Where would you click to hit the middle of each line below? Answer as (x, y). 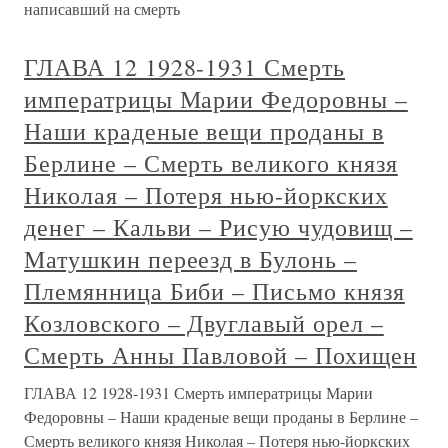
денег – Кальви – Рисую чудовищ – (218, 227)
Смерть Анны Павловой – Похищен (220, 355)
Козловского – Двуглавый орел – (204, 323)
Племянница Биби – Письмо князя (214, 291)
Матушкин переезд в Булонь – (190, 259)
